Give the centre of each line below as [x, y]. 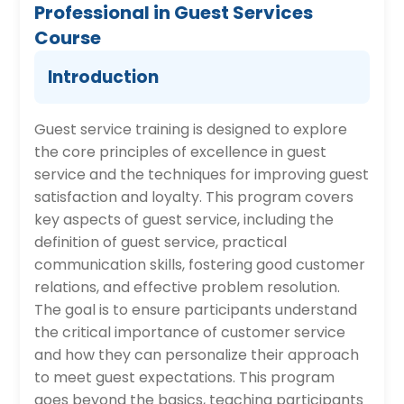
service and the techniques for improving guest [202, 174]
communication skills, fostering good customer [200, 265]
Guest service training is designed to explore [191, 129]
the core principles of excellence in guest [181, 152]
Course [68, 38]
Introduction [104, 77]
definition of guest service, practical [161, 242]
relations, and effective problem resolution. [188, 287]
